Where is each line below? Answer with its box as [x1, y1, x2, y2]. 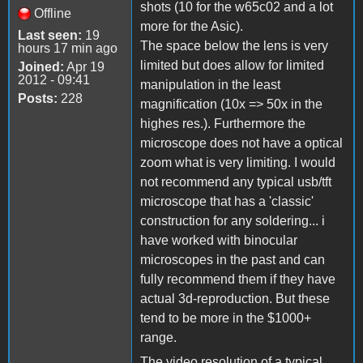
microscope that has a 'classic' [140, 194, 314, 209]
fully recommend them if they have [140, 272, 335, 287]
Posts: [18, 92, 58, 106]
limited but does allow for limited [140, 58, 324, 73]
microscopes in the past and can [140, 253, 325, 267]
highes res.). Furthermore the [140, 117, 305, 131]
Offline [34, 6, 71, 21]
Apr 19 [64, 60, 105, 75]
